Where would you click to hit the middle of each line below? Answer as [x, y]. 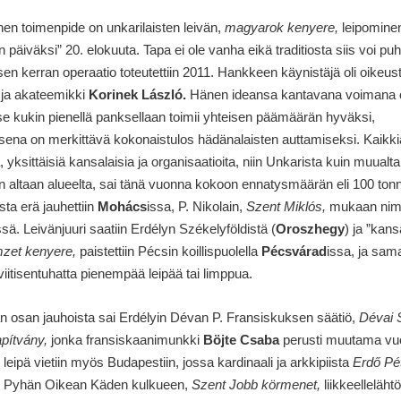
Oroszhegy [310, 228]
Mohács [122, 206]
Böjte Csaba [241, 340]
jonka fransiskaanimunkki [125, 340]
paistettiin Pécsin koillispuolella [168, 251]
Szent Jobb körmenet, [256, 385]
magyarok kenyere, [281, 27]
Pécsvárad [294, 251]
